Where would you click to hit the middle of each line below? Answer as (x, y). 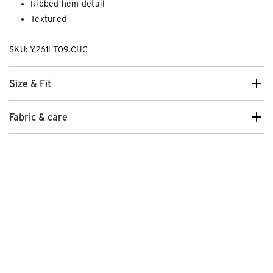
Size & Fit (30, 83)
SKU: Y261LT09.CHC (49, 50)
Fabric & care (38, 117)
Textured (48, 19)
